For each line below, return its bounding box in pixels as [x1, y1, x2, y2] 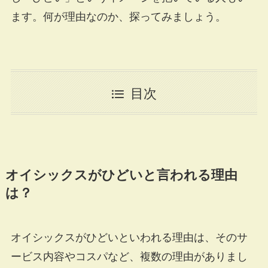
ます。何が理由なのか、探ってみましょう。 [10, 11, 226, 23]
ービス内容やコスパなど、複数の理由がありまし [10, 250, 248, 263]
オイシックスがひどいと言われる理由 [5, 167, 237, 182]
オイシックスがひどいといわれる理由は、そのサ [10, 231, 248, 243]
